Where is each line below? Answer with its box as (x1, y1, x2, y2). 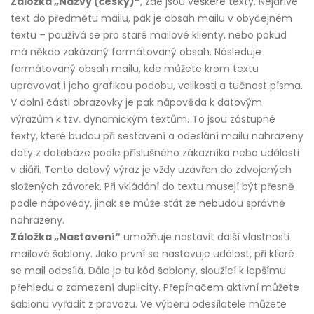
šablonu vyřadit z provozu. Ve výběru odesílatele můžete (11, 296, 287, 311)
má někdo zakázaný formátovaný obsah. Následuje (11, 44, 261, 59)
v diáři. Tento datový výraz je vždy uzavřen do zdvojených (11, 162, 292, 177)
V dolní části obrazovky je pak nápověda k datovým (11, 95, 262, 109)
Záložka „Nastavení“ (11, 229, 121, 244)
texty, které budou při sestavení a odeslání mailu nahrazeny (11, 128, 303, 143)
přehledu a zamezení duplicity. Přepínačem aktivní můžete (11, 280, 299, 294)
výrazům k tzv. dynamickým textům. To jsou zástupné (11, 111, 275, 126)
